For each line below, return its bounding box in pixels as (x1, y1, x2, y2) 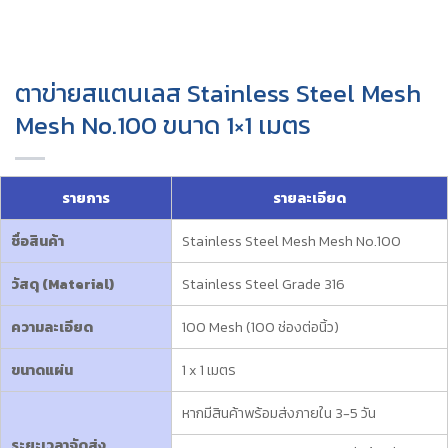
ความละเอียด (11, 316, 93, 338)
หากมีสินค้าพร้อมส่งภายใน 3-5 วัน (182, 402, 376, 424)
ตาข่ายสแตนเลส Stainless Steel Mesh (15, 74, 421, 112)
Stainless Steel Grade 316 (182, 273, 345, 295)
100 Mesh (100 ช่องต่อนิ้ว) (182, 316, 339, 338)
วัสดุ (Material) (11, 273, 114, 295)
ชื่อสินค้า (11, 230, 64, 252)
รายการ (62, 187, 110, 209)
